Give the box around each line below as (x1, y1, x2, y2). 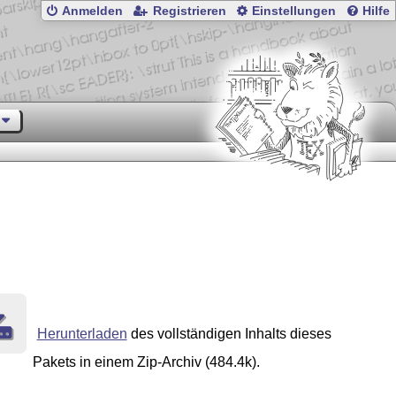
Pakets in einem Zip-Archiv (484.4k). (32, 354, 260, 370)
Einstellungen (252, 4, 337, 19)
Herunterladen (36, 326, 127, 342)
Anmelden (62, 4, 124, 19)
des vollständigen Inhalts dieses (126, 326, 331, 342)
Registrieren (152, 4, 226, 19)
